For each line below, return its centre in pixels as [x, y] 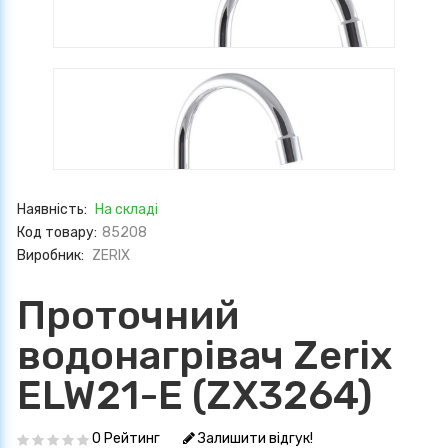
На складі [126, 210]
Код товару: [57, 233]
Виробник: [52, 256]
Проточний [128, 316]
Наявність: [53, 210]
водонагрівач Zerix [205, 356]
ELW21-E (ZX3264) [194, 396]
